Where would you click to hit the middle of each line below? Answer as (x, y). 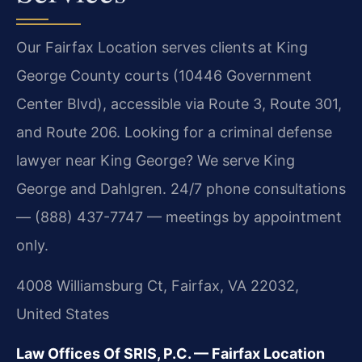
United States (63, 314)
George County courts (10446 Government (164, 76)
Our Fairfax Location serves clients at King (162, 48)
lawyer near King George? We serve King (156, 161)
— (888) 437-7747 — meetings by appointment (179, 217)
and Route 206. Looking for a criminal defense (174, 133)
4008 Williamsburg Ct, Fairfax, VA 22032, (158, 285)
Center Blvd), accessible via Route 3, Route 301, (179, 104)
